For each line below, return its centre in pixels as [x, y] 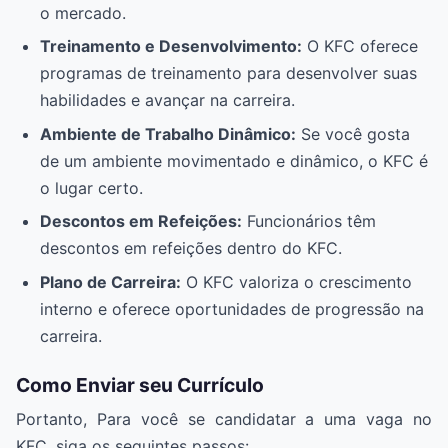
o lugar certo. [91, 187]
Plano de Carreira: [110, 281]
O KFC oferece [360, 46]
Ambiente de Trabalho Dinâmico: [168, 133]
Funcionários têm [309, 221]
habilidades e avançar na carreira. [167, 100]
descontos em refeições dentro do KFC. [191, 248]
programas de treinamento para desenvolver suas [228, 73]
